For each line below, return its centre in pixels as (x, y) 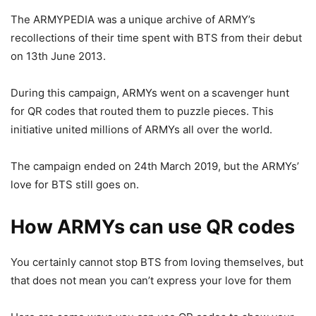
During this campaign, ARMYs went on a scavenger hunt (150, 93)
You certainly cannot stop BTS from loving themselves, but (157, 262)
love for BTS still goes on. (75, 185)
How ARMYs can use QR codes (153, 227)
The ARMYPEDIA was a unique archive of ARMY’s (133, 20)
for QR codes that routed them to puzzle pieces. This (142, 111)
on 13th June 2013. (58, 56)
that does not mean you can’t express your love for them (151, 281)
